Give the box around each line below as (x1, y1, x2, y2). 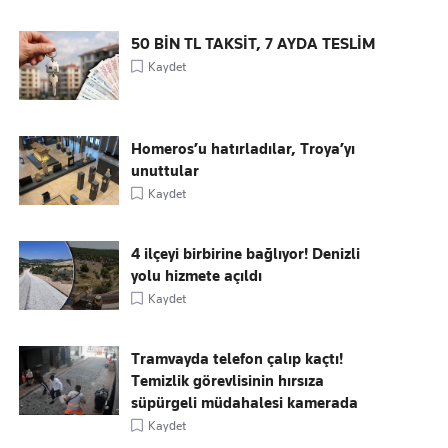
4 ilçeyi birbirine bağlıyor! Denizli (131, 245, 361, 263)
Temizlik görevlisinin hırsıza (131, 372, 325, 390)
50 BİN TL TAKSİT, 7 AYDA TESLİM (131, 35, 376, 53)
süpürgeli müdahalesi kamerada (131, 394, 359, 412)
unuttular (131, 162, 200, 180)
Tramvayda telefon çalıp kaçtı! (131, 350, 344, 368)
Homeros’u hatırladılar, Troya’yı (131, 140, 356, 158)
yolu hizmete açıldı (131, 267, 263, 285)
